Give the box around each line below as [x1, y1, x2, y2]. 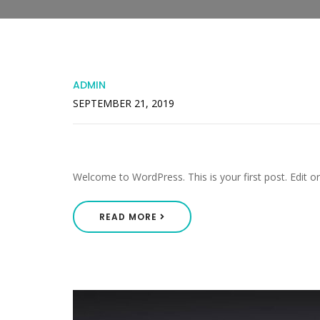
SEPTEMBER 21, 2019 [73, 96, 174, 110]
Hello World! [73, 134, 179, 158]
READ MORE [99, 210, 160, 223]
